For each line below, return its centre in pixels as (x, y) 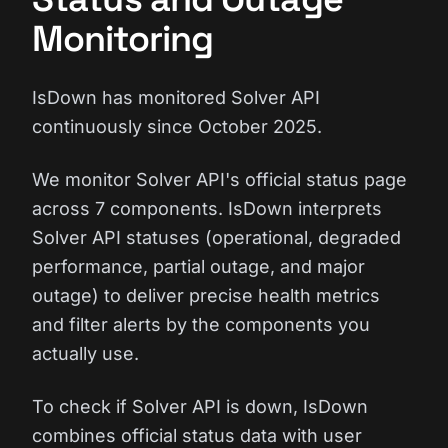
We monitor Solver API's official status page (219, 179)
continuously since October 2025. (177, 126)
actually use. (85, 353)
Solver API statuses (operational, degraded (216, 237)
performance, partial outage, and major (198, 266)
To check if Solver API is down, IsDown (200, 406)
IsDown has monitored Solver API (176, 97)
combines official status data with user (197, 435)
